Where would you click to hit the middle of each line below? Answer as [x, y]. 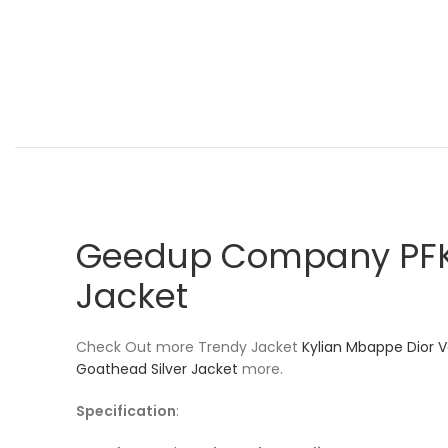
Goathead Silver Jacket [157, 368]
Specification [126, 410]
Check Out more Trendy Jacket [189, 346]
